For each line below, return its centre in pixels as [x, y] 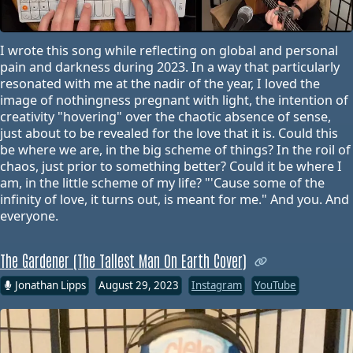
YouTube [275, 285]
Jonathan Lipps [50, 285]
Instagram [217, 285]
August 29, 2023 [139, 285]
